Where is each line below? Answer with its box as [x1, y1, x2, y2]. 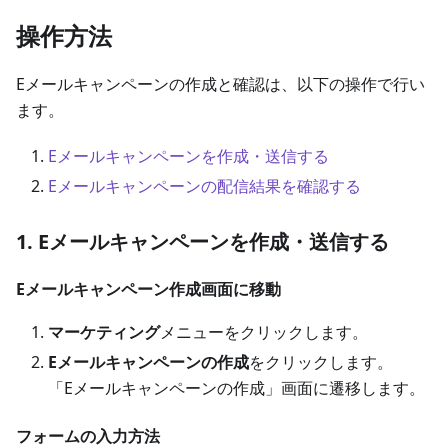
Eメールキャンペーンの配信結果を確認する [48, 174, 361, 197]
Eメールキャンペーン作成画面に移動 [16, 277, 281, 300]
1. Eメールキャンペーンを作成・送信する [16, 227, 389, 255]
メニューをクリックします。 [160, 320, 368, 343]
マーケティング [48, 320, 160, 343]
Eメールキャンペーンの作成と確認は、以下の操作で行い [16, 72, 425, 95]
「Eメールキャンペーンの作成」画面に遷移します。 [48, 376, 425, 399]
